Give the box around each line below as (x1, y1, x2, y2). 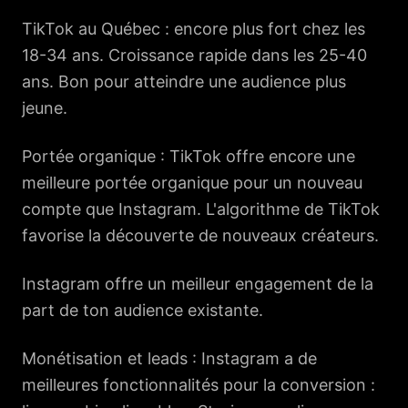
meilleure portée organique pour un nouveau (22, 173, 362, 192)
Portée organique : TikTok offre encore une (22, 147, 355, 166)
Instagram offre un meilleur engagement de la (22, 274, 373, 293)
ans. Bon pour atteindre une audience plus (22, 72, 346, 91)
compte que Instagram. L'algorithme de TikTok (22, 199, 380, 219)
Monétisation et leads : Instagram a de (22, 349, 317, 368)
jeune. (22, 98, 67, 117)
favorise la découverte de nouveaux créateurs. (22, 226, 379, 245)
